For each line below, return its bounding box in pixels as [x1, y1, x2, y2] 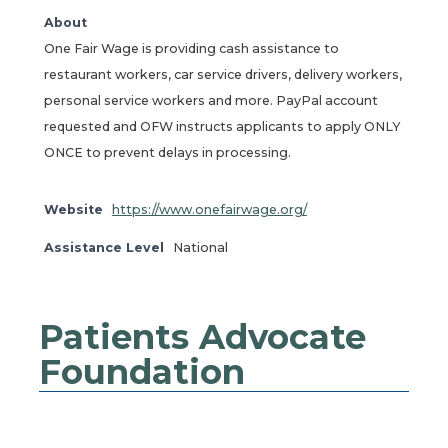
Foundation [38, 351, 245, 394]
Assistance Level [43, 240, 164, 256]
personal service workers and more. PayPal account [43, 93, 378, 109]
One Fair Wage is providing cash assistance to [43, 41, 339, 57]
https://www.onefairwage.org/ [111, 202, 307, 218]
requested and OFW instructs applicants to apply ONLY [43, 119, 400, 135]
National [172, 240, 228, 256]
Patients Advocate [38, 316, 366, 359]
